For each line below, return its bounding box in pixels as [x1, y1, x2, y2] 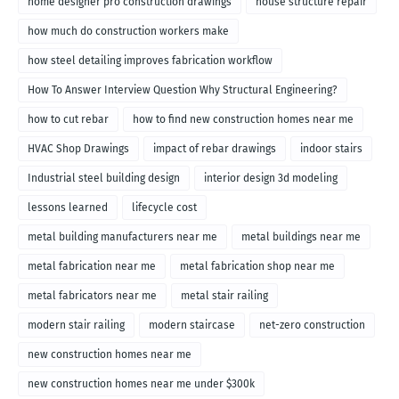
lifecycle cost [132, 201, 197, 215]
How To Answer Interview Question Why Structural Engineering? [28, 84, 338, 97]
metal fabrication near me [28, 260, 156, 273]
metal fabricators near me [28, 289, 157, 303]
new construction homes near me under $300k [28, 378, 255, 391]
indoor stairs [300, 142, 362, 156]
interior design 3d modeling [204, 172, 338, 185]
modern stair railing [28, 319, 125, 332]
